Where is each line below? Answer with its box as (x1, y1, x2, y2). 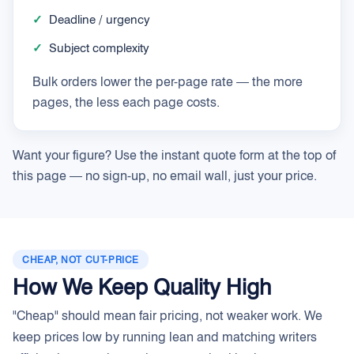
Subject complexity (49, 41, 149, 55)
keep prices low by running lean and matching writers (13, 330, 317, 345)
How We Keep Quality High (13, 274, 271, 300)
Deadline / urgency (49, 13, 150, 27)
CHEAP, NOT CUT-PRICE (22, 254, 139, 265)
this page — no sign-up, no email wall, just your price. (13, 168, 317, 183)
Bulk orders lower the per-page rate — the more (32, 74, 303, 89)
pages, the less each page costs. (32, 95, 220, 110)
